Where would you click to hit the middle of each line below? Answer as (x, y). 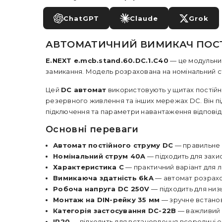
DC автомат (84, 90)
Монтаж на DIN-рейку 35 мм (107, 200)
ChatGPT (81, 18)
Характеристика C (89, 167)
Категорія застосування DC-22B (115, 211)
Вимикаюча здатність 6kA (103, 178)
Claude (144, 18)
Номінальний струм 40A (99, 156)
